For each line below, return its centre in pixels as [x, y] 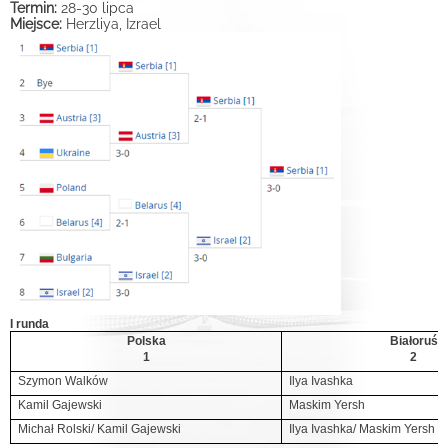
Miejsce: [38, 23]
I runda [29, 323]
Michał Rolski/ [58, 428]
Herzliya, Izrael [113, 23]
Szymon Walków [63, 380]
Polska [146, 340]
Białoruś [413, 340]
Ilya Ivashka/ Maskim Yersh [362, 428]
